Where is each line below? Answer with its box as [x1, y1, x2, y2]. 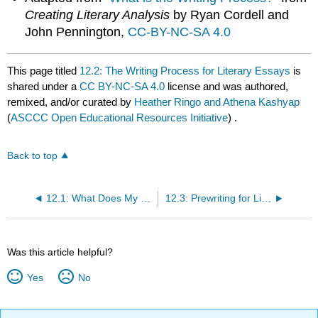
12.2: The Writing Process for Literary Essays [79, 64, 291, 77]
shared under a [7, 79, 80, 92]
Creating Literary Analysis [25, 8, 174, 23]
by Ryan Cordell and [173, 8, 290, 23]
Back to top [7, 150, 58, 161]
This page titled [7, 64, 80, 77]
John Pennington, [25, 25, 128, 40]
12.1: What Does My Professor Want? [140, 192, 150, 204]
